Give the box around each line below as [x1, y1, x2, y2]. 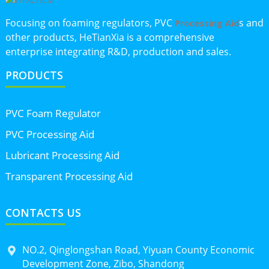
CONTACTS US [5, 205, 81, 220]
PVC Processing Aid [5, 127, 94, 142]
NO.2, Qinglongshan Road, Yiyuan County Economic [22, 243, 255, 256]
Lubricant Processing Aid [5, 148, 119, 163]
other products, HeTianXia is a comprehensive [5, 30, 214, 44]
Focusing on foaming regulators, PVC [5, 16, 175, 29]
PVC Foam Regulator [5, 106, 101, 121]
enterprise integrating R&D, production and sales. [5, 44, 231, 58]
